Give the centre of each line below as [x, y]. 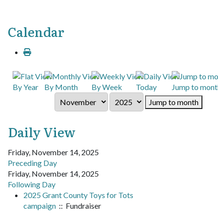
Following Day [32, 184]
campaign [40, 205]
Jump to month [173, 102]
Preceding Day [32, 163]
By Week [107, 87]
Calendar [36, 31]
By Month [61, 87]
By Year [26, 87]
